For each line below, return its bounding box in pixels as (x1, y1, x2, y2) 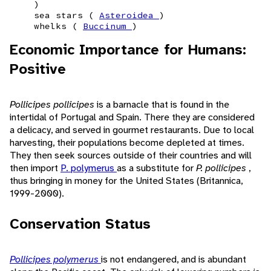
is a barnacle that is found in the (97, 98, 229, 111)
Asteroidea (99, 10, 159, 21)
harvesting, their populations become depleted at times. (10, 136, 244, 149)
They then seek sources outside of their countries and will (10, 149, 252, 162)
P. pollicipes (196, 162, 249, 175)
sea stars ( (34, 10, 99, 21)
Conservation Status (10, 214, 151, 234)
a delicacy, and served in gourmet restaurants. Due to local (10, 123, 254, 137)
